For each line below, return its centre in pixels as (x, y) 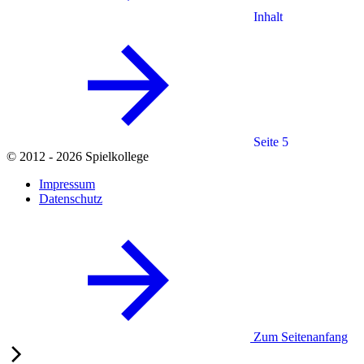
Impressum (67, 184)
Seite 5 (271, 141)
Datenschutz (71, 198)
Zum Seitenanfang (301, 336)
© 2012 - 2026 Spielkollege (78, 156)
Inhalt (268, 16)
